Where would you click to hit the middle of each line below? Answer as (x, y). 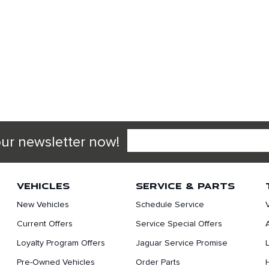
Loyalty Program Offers (61, 243)
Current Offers (45, 224)
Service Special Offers (179, 224)
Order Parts (158, 262)
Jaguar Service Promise (182, 243)
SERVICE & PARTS (185, 186)
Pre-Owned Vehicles (56, 262)
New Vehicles (43, 205)
